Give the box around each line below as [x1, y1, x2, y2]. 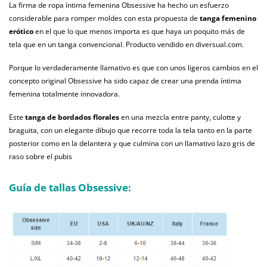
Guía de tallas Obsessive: [9, 181, 131, 195]
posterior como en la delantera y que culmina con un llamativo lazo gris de [9, 138, 255, 149]
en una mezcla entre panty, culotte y [121, 112, 241, 123]
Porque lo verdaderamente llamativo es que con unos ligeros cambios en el [9, 63, 258, 73]
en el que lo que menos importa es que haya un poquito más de [35, 26, 245, 37]
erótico [9, 26, 35, 37]
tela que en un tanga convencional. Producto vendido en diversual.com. [9, 39, 244, 50]
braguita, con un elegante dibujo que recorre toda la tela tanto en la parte [9, 125, 252, 136]
